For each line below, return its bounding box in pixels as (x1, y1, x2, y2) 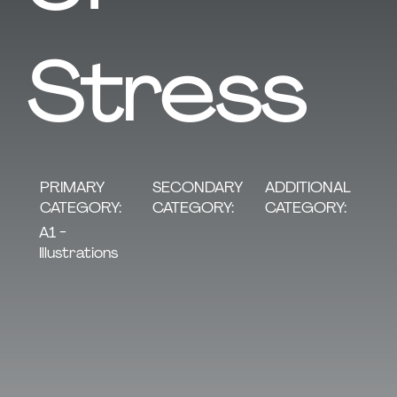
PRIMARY (39, 177, 105, 198)
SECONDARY (152, 176, 243, 197)
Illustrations (39, 243, 119, 263)
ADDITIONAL (265, 177, 352, 198)
